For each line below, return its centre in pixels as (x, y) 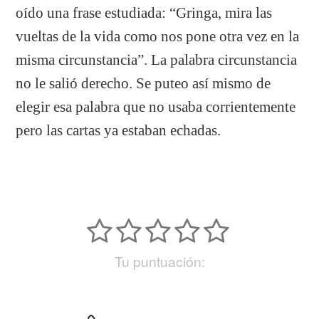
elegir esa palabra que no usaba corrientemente (156, 106)
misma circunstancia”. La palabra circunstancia (157, 59)
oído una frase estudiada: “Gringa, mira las (144, 12)
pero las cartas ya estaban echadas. (119, 130)
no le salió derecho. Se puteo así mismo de (143, 83)
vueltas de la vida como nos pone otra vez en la (158, 36)
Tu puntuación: (159, 261)
